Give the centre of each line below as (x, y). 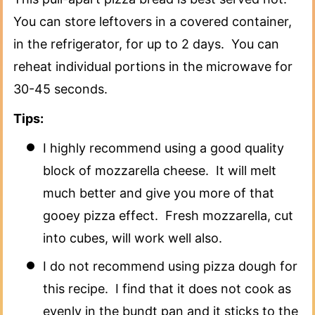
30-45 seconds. (60, 89)
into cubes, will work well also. (133, 238)
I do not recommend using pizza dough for (170, 266)
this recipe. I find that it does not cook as (167, 288)
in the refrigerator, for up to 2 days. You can (146, 44)
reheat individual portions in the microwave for (153, 66)
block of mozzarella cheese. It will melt (160, 170)
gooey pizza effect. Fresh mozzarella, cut (168, 215)
